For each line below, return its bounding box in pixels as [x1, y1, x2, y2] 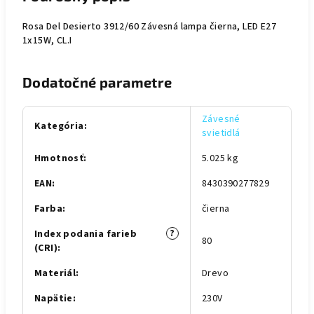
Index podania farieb [34, 227, 137, 241]
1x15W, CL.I [22, 34, 72, 48]
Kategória [34, 119, 84, 133]
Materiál [34, 266, 76, 280]
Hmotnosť [34, 151, 84, 165]
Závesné [202, 112, 240, 126]
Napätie [34, 292, 73, 306]
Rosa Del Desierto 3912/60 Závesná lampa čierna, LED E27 [22, 20, 276, 34]
